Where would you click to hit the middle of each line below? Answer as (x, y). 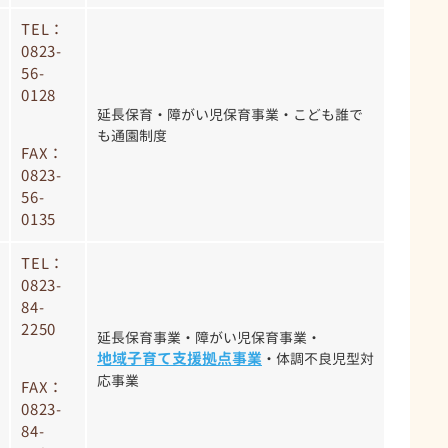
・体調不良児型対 (318, 358)
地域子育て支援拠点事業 (179, 358)
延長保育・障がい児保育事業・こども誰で (230, 114)
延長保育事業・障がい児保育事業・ (209, 337)
